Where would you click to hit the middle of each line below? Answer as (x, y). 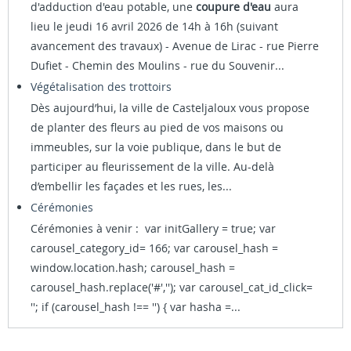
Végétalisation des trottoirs (101, 86)
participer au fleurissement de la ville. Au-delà (152, 166)
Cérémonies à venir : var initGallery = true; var (153, 228)
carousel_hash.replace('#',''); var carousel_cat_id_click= (172, 287)
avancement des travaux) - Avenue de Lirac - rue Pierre (175, 45)
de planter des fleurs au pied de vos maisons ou (157, 127)
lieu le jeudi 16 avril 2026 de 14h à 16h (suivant (154, 26)
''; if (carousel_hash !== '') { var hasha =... (136, 306)
